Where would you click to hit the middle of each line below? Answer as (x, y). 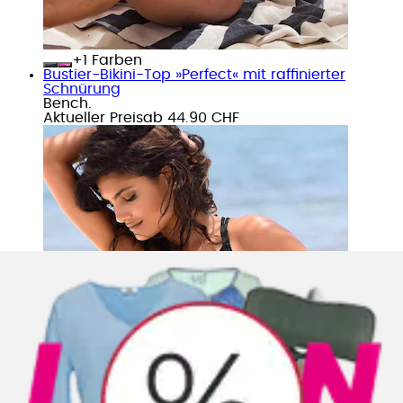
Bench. (67, 103)
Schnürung (82, 89)
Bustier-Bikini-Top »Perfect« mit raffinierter (194, 74)
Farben (115, 60)
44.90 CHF (203, 117)
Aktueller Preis (93, 117)
